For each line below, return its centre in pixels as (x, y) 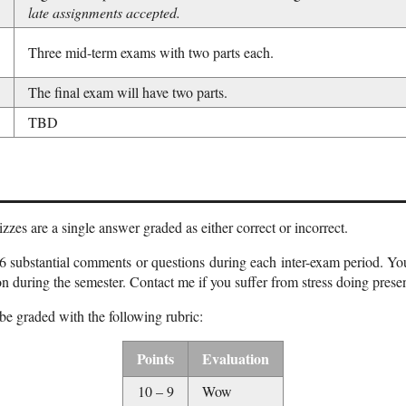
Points (155, 359)
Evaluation (236, 359)
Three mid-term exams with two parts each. (151, 52)
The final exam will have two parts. (128, 92)
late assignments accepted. (104, 12)
